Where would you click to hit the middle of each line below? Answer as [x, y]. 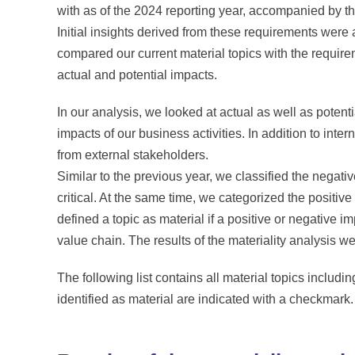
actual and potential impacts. [137, 74]
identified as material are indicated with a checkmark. [205, 299]
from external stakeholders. [133, 155]
